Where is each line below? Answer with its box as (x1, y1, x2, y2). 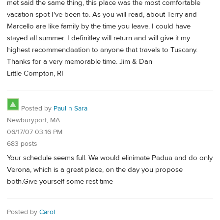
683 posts (7, 139, 37, 149)
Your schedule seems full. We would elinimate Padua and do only (7, 153, 213, 163)
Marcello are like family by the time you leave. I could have (7, 22, 191, 31)
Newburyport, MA (7, 116, 60, 125)
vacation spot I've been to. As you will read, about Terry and (7, 10, 197, 20)
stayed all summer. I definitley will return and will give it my (7, 33, 190, 43)
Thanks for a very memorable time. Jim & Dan (7, 57, 152, 67)
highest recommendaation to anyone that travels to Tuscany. (7, 45, 197, 55)
